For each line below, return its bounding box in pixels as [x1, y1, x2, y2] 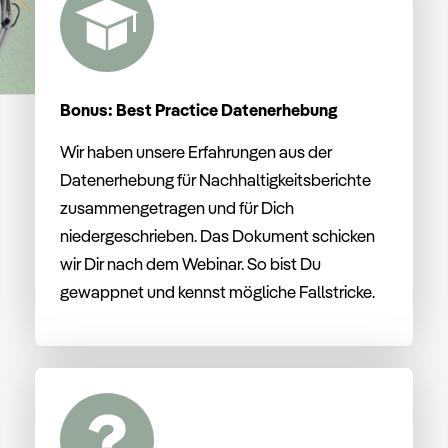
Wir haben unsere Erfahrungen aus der [60, 141, 332, 163]
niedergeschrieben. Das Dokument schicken [60, 225, 375, 247]
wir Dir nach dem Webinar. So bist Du [60, 253, 321, 275]
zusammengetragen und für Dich [60, 197, 294, 219]
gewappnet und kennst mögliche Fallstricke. [60, 281, 375, 303]
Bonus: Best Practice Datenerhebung [60, 99, 338, 121]
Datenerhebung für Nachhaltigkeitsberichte [60, 169, 371, 191]
